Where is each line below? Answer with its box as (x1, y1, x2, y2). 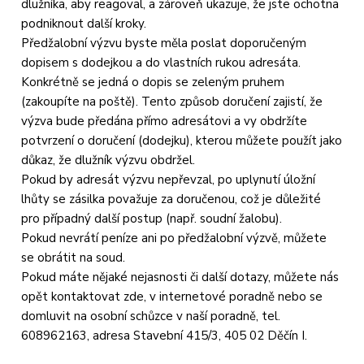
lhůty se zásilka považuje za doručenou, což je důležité (21, 190, 322, 207)
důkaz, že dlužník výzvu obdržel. (21, 151, 196, 168)
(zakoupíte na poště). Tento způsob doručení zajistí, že (21, 93, 323, 110)
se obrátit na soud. (21, 249, 126, 266)
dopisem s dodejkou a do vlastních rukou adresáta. (21, 54, 301, 71)
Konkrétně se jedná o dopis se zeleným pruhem (21, 73, 285, 90)
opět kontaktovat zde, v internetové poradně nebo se (21, 288, 323, 305)
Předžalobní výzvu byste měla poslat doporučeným (21, 34, 307, 51)
